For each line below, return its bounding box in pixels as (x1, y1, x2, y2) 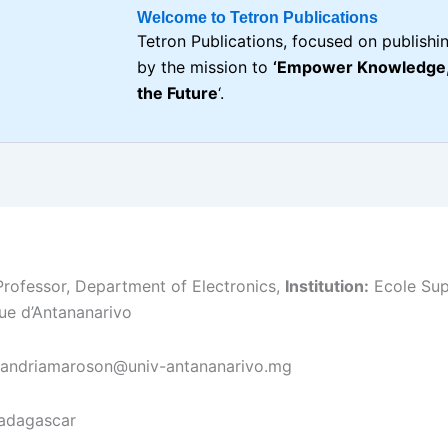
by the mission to (137, 57, 273, 77)
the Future (137, 83, 218, 103)
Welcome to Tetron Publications (137, 9, 378, 26)
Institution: (285, 276, 369, 296)
